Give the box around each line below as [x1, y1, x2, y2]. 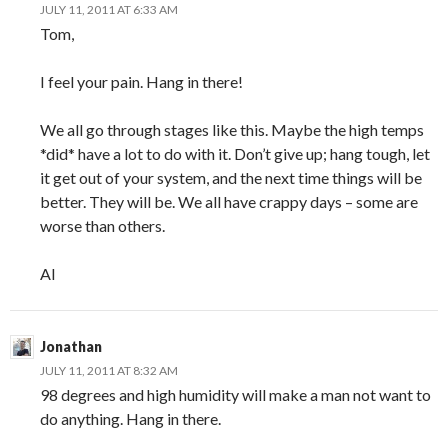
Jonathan [40, 337, 102, 355]
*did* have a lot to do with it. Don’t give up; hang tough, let [40, 143, 430, 163]
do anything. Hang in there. [40, 408, 221, 428]
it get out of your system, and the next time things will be [40, 167, 422, 187]
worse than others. [40, 215, 165, 235]
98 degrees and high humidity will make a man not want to [40, 384, 431, 404]
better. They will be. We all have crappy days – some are [40, 191, 418, 211]
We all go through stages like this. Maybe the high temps [40, 119, 424, 139]
